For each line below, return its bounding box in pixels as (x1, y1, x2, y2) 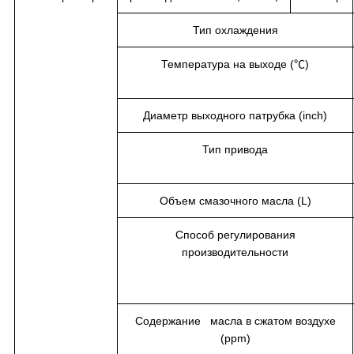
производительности (182, 245, 288, 258)
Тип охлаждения (192, 23, 278, 36)
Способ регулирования (175, 228, 296, 241)
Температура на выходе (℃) (161, 57, 309, 70)
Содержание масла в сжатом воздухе (134, 314, 336, 327)
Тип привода (202, 142, 268, 156)
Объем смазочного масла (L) (159, 194, 311, 207)
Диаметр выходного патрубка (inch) (143, 108, 327, 122)
